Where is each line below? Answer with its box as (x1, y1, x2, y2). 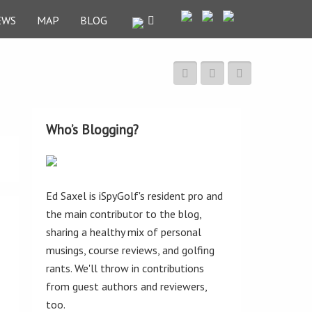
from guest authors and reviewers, (46, 279, 207, 293)
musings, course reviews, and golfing (46, 243, 214, 257)
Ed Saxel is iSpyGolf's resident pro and (46, 189, 223, 203)
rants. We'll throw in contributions (46, 261, 204, 275)
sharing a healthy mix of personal (46, 225, 201, 239)
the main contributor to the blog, (46, 207, 201, 221)
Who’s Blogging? (46, 120, 139, 138)
